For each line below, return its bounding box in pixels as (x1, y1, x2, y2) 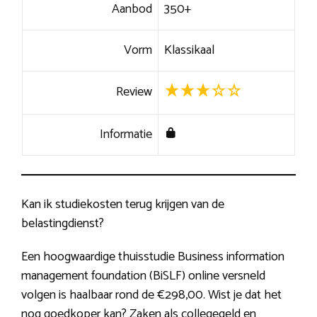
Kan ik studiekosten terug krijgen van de (21, 194, 224, 216)
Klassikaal (163, 40, 214, 62)
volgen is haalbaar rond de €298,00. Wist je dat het (21, 284, 282, 306)
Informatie (100, 124, 153, 146)
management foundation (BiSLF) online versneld (21, 265, 265, 287)
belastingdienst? (21, 213, 104, 235)
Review (116, 81, 153, 103)
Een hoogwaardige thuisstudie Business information (21, 246, 284, 268)
